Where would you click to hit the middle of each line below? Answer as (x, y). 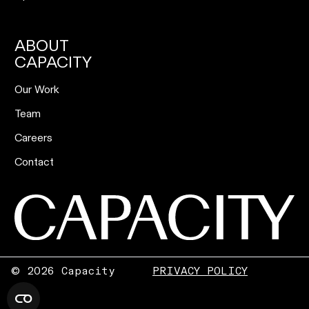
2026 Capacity (68, 271)
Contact (34, 162)
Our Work (37, 90)
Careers (33, 138)
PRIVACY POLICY (200, 271)
